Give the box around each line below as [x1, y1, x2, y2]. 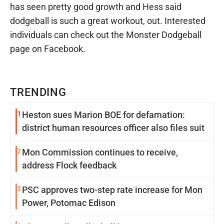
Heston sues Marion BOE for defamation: [22, 109, 185, 120]
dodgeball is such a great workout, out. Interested [10, 15, 205, 26]
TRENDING [10, 86, 67, 98]
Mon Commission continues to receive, [22, 147, 178, 157]
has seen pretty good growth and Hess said [10, 1, 181, 12]
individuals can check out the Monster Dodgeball [10, 29, 201, 40]
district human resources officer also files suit [22, 122, 204, 133]
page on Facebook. [10, 43, 85, 54]
